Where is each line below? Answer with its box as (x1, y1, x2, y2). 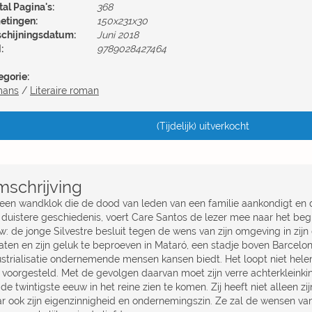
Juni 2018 (97, 29, 139, 40)
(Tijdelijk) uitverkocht (157, 120, 249, 132)
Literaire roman (30, 85, 99, 96)
